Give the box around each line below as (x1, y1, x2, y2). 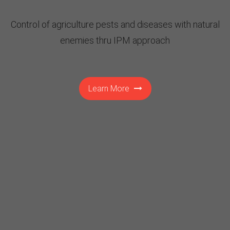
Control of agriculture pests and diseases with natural (10, 18, 220, 30)
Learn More (88, 83, 129, 93)
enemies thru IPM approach (60, 34, 170, 46)
